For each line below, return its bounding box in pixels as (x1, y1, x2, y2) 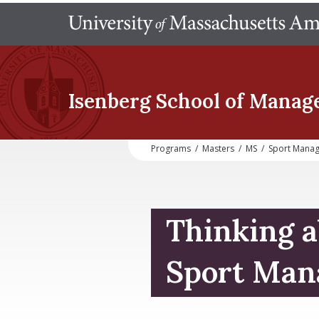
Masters (202, 142, 234, 155)
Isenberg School (68, 88, 220, 114)
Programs (151, 142, 191, 155)
